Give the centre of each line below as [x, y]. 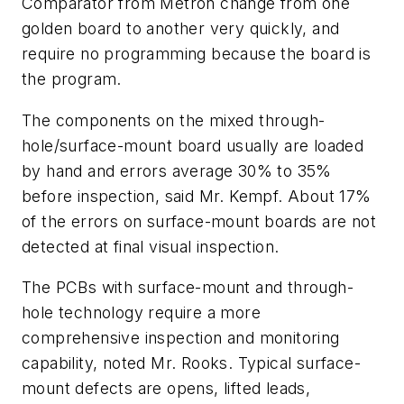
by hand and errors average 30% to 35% [177, 170]
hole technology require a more [141, 313]
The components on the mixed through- [174, 120]
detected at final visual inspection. [151, 246]
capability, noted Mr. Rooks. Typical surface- [191, 363]
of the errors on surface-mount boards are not [199, 221]
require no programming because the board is [197, 53]
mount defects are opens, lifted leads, [166, 389]
